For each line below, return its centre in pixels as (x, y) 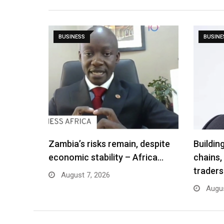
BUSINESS (72, 37)
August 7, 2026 (84, 175)
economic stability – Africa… (106, 157)
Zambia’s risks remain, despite (109, 144)
